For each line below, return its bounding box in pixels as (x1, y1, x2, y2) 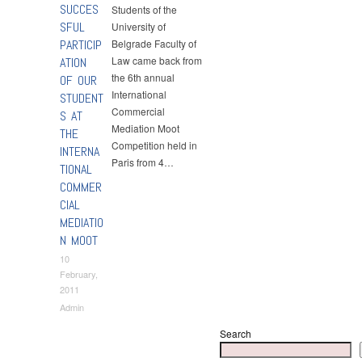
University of (112, 19, 166, 34)
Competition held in (112, 138, 198, 153)
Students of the (112, 2, 178, 17)
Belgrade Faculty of (112, 36, 197, 51)
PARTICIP (60, 36, 102, 54)
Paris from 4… (112, 155, 175, 170)
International (112, 87, 167, 102)
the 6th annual (112, 70, 175, 85)
